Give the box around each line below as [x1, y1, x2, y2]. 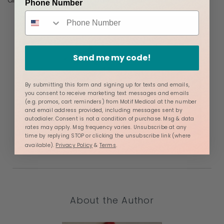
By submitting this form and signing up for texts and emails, [25, 80, 190, 88]
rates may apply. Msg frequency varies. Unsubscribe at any [25, 123, 187, 131]
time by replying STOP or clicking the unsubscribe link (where [25, 131, 191, 139]
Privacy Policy [55, 141, 93, 149]
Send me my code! [73, 51, 151, 63]
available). [25, 141, 56, 149]
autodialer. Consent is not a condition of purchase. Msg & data [25, 114, 194, 122]
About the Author [69, 194, 154, 207]
